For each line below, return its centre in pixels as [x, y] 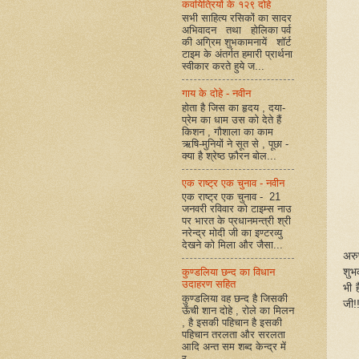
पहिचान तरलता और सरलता [234, 334]
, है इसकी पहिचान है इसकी [232, 322]
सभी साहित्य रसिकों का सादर [237, 18]
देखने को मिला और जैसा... [232, 245]
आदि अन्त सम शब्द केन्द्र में [234, 346]
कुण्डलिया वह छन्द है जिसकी [235, 298]
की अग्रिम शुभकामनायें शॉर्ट [236, 42]
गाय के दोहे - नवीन [216, 94]
